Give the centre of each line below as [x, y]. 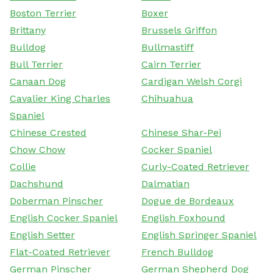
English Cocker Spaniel [64, 218]
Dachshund [37, 183]
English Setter [42, 235]
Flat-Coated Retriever [60, 252]
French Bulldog [177, 252]
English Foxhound [183, 218]
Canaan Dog [38, 81]
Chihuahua [167, 98]
